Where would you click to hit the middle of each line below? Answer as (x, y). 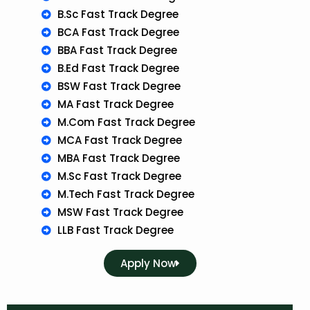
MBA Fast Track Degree (118, 158)
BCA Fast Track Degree (118, 33)
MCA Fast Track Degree (119, 140)
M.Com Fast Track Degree (126, 122)
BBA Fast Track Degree (117, 51)
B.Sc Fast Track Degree (118, 15)
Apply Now (148, 264)
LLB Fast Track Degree (115, 230)
